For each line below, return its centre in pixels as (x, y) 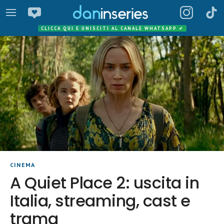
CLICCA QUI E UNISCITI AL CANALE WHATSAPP (110, 28)
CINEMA (23, 165)
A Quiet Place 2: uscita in (105, 183)
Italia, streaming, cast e (100, 201)
